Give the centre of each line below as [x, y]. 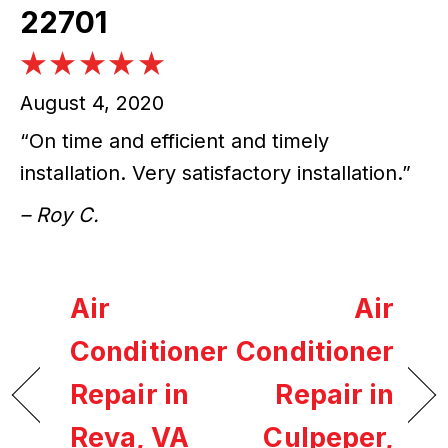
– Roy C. [59, 215]
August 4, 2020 [92, 103]
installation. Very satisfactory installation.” [215, 173]
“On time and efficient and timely [174, 141]
